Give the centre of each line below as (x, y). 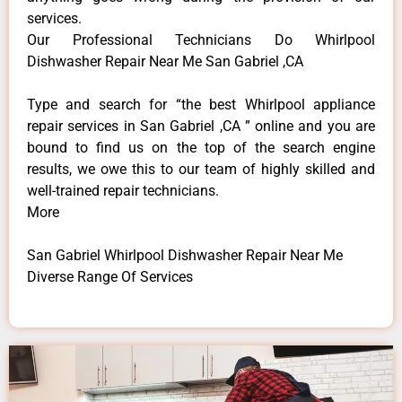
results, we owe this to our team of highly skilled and (201, 169)
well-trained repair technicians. (123, 190)
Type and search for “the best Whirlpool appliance (201, 104)
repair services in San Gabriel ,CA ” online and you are (201, 126)
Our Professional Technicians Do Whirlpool (201, 39)
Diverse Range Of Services (110, 276)
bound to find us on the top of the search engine (201, 147)
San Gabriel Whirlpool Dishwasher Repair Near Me (185, 255)
